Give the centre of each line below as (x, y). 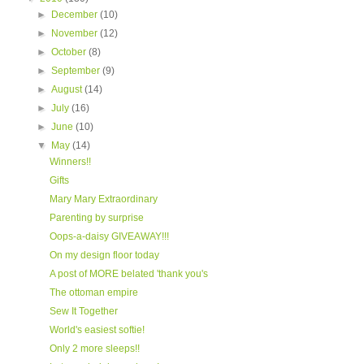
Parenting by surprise (96, 218)
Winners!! (70, 162)
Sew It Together (83, 311)
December (76, 15)
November (76, 33)
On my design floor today (104, 255)
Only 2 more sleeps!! (94, 349)
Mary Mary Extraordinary (103, 199)
